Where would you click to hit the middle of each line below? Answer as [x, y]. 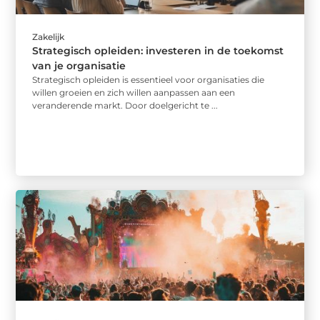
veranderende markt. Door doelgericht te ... [125, 106]
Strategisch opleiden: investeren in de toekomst [158, 51]
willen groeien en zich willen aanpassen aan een [134, 93]
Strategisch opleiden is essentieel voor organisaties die [149, 80]
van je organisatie [79, 66]
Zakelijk [49, 37]
